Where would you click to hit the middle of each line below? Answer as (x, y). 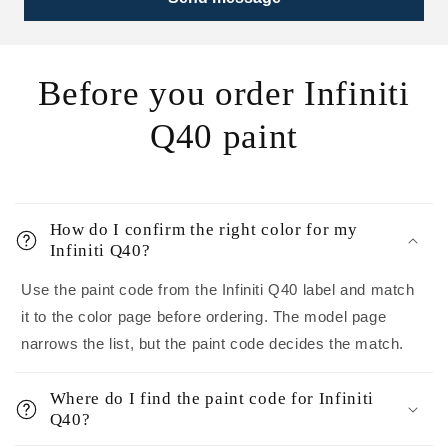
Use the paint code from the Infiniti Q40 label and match (218, 290)
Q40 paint (224, 136)
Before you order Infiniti (224, 93)
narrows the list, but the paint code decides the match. (213, 344)
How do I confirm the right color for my (203, 230)
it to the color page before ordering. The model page (204, 317)
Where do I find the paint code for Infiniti (212, 399)
